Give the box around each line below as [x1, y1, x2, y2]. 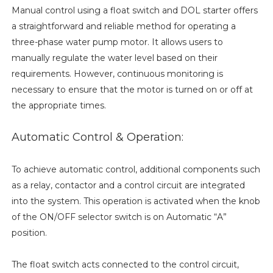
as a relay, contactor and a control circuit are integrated [11, 179, 245, 191]
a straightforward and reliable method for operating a [11, 20, 236, 32]
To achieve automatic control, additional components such [11, 163, 260, 175]
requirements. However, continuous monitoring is [11, 68, 223, 79]
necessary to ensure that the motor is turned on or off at [11, 83, 253, 95]
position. [11, 227, 47, 238]
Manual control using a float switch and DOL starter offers [11, 4, 258, 16]
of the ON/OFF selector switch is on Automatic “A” [11, 211, 227, 222]
